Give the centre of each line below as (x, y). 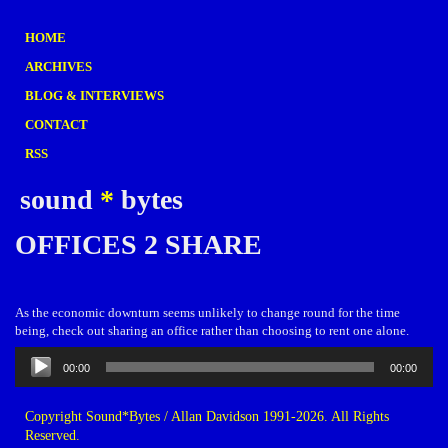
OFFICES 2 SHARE (138, 244)
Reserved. (52, 435)
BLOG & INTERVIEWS (94, 95)
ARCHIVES (58, 66)
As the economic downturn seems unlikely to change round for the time (207, 312)
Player (34, 372)
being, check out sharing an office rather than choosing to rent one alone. (212, 330)
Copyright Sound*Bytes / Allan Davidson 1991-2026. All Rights (207, 416)
